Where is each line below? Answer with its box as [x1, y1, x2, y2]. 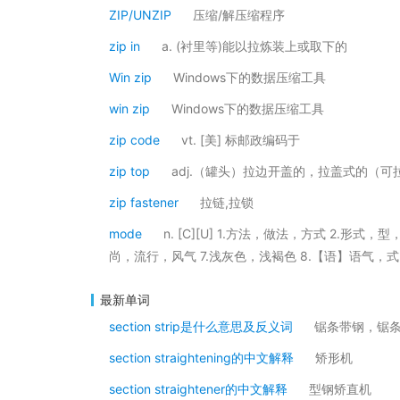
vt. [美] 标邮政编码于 [181, 132, 300, 147]
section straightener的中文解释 [109, 381, 287, 396]
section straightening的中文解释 [109, 350, 294, 365]
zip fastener [109, 195, 179, 210]
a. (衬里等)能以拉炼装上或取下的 [162, 38, 347, 54]
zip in [109, 38, 140, 54]
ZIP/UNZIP [109, 7, 171, 22]
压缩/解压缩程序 [193, 7, 285, 22]
